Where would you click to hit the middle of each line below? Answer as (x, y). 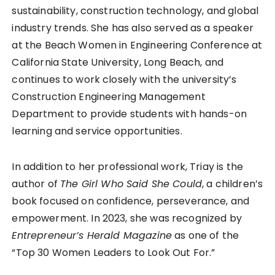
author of (36, 184)
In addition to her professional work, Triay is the (127, 166)
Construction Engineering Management (109, 96)
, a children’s (233, 184)
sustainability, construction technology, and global (135, 10)
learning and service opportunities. (97, 131)
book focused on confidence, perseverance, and (131, 201)
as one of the (205, 235)
